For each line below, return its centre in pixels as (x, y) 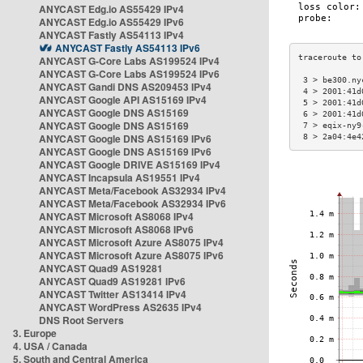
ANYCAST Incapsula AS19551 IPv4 (120, 177)
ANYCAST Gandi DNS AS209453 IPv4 (125, 87)
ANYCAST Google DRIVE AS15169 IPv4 (130, 164)
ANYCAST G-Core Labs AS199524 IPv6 (129, 74)
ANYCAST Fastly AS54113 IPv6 (128, 48)
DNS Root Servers (81, 320)
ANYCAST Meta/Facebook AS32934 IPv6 (132, 203)
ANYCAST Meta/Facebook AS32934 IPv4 (132, 190)
